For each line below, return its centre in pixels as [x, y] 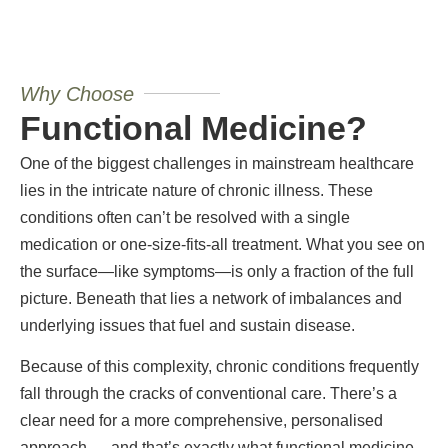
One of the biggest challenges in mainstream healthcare [217, 163]
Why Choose [77, 93]
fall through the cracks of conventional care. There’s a [208, 394]
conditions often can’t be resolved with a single [185, 217]
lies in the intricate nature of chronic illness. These [196, 190]
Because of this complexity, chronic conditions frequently [219, 367]
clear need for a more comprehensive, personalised [201, 421]
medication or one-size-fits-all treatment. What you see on [222, 244]
